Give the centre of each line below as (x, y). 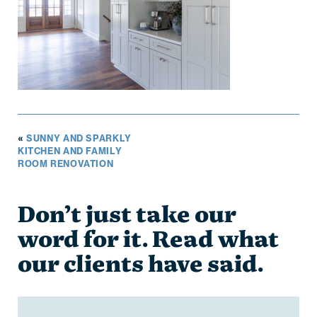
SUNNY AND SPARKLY (79, 138)
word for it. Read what (148, 242)
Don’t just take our (127, 217)
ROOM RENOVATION (65, 163)
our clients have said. (140, 266)
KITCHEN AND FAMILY (70, 151)
